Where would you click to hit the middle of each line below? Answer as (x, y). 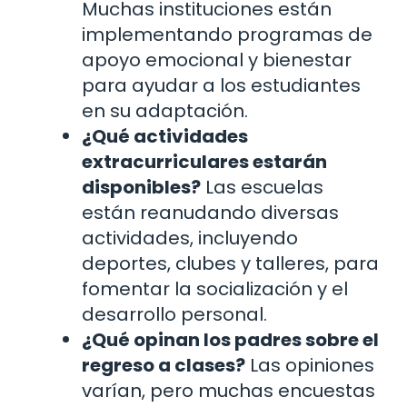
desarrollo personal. (174, 315)
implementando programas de (227, 35)
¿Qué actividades (165, 137)
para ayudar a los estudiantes (221, 86)
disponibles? (141, 188)
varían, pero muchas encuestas (228, 391)
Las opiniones (310, 366)
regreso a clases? (164, 366)
